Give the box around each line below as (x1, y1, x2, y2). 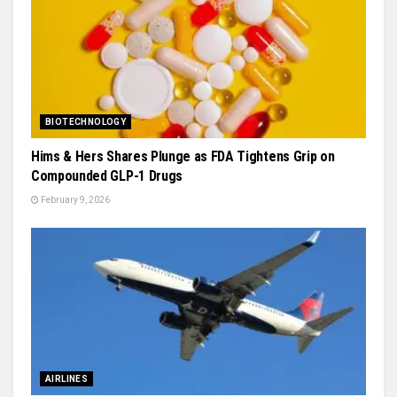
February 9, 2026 (39, 194, 110, 205)
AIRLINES (45, 373, 89, 384)
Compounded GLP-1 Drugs (31, 167, 183, 184)
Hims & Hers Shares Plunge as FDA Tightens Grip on (31, 147, 335, 165)
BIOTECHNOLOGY (45, 116, 127, 127)
